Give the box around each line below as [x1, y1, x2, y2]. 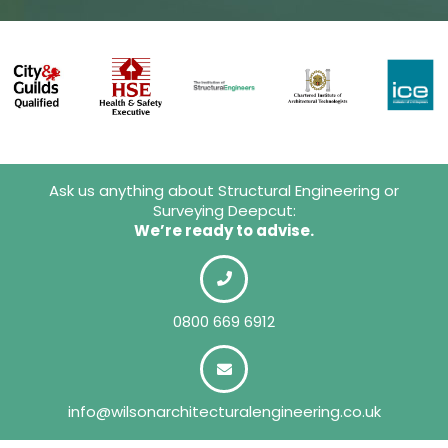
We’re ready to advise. [134, 220, 314, 242]
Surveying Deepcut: [152, 200, 296, 222]
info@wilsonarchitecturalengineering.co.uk [67, 400, 381, 422]
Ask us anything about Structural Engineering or [49, 180, 399, 202]
